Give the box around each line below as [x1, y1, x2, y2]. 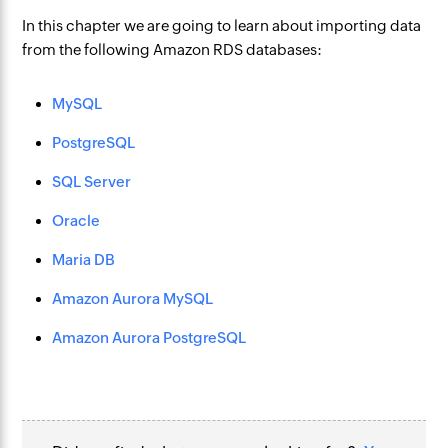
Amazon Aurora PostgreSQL [52, 329, 247, 346]
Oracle [52, 212, 101, 229]
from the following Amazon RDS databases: [22, 41, 323, 58]
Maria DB [52, 251, 120, 268]
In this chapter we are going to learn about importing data [22, 17, 422, 34]
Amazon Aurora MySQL [52, 290, 214, 307]
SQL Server [52, 173, 132, 190]
